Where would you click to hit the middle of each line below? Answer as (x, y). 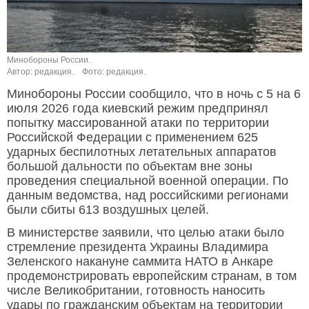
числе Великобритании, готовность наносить (136, 291)
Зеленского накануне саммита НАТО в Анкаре (140, 262)
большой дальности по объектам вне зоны (130, 167)
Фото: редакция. (114, 72)
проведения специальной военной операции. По (148, 181)
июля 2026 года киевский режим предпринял (138, 109)
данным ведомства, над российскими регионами (148, 196)
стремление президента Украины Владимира (138, 247)
